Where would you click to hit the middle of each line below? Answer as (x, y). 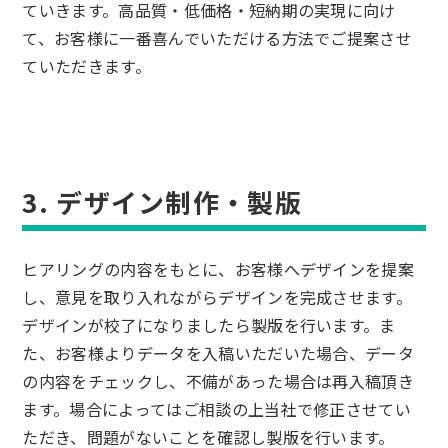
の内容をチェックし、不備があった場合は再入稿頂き (218, 380)
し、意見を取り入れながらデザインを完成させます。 (217, 296)
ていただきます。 (86, 65)
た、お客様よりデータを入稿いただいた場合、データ (218, 352)
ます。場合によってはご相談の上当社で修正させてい (217, 408)
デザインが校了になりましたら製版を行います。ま (209, 324)
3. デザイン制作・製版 (162, 201)
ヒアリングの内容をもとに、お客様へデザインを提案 (218, 268)
